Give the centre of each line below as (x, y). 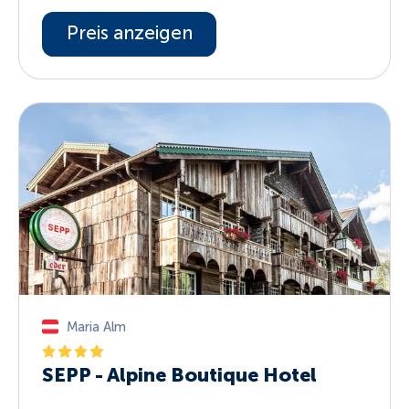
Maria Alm (96, 327)
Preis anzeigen (129, 33)
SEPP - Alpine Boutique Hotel (180, 374)
